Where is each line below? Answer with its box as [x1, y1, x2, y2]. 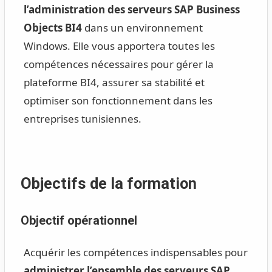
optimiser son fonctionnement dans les [23, 93, 212, 108]
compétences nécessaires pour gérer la [23, 57, 214, 72]
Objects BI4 [23, 21, 82, 35]
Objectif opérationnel [20, 213, 137, 228]
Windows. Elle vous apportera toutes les [23, 39, 215, 53]
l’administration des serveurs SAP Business [23, 2, 240, 17]
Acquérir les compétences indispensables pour [23, 245, 248, 259]
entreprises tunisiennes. [23, 112, 141, 126]
